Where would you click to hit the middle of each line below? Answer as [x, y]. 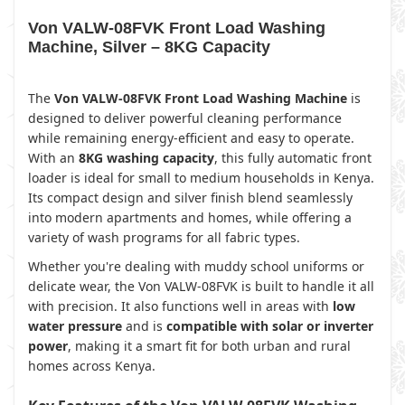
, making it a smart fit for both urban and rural [209, 346]
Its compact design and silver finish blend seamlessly [190, 198]
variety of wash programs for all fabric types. [164, 237]
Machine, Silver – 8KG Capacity [149, 47]
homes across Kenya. [92, 366]
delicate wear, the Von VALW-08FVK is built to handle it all [201, 286]
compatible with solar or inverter [270, 326]
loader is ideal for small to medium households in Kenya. [201, 178]
